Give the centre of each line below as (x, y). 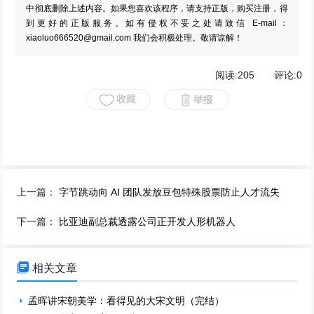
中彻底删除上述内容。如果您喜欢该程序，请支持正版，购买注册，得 (157, 8)
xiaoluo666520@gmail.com (79, 38)
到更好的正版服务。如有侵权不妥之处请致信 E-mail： (157, 23)
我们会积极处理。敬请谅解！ (187, 38)
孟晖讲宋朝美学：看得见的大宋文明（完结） (127, 301)
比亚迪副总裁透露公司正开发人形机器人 (148, 221)
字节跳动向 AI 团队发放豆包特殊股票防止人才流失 (170, 192)
